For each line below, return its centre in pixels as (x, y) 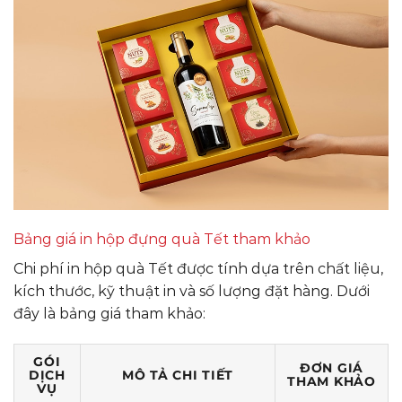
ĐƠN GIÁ (332, 368)
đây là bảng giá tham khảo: (109, 314)
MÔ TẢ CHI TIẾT (178, 376)
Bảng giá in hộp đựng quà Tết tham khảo (162, 240)
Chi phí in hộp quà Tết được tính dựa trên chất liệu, (198, 269)
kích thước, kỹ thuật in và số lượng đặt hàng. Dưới (192, 292)
